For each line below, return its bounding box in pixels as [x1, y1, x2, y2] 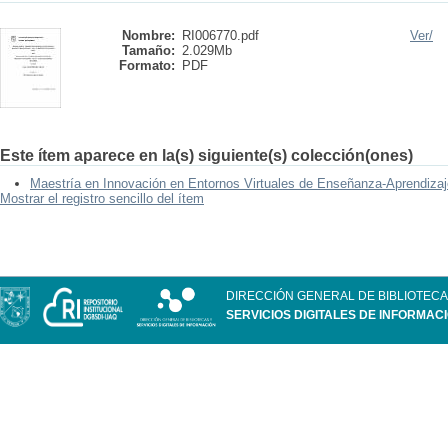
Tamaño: [122, 43, 175, 58]
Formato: [119, 58, 175, 73]
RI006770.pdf [182, 28, 259, 43]
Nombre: [122, 28, 175, 43]
